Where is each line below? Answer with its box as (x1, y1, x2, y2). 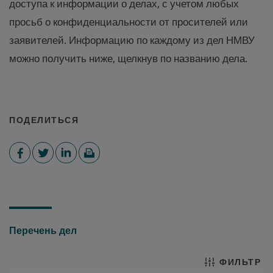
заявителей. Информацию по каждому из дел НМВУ (9, 34, 255, 46)
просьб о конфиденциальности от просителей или (9, 16, 248, 28)
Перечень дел (9, 225, 77, 236)
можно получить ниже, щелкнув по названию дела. (9, 52, 250, 65)
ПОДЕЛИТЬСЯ (9, 115, 79, 125)
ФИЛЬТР (219, 257, 261, 267)
